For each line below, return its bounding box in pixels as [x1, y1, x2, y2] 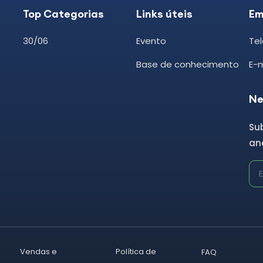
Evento [136, 34, 166, 47]
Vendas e [19, 245, 57, 257]
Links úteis [136, 6, 193, 21]
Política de [115, 245, 156, 257]
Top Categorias [23, 6, 104, 21]
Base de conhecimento [136, 58, 239, 70]
